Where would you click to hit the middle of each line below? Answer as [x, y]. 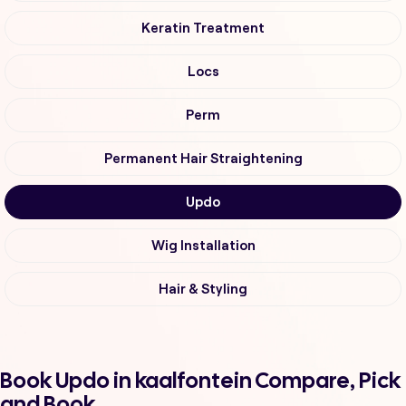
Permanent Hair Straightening [203, 159]
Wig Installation [203, 246]
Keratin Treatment [203, 29]
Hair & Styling [203, 290]
